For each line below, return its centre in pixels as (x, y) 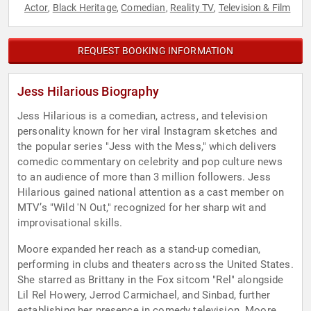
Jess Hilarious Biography (88, 92)
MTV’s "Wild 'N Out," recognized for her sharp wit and (142, 208)
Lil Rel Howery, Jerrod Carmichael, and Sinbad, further (144, 295)
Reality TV (192, 8)
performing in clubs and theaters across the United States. (155, 265)
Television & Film (254, 8)
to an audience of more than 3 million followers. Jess (144, 177)
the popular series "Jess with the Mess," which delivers (147, 147)
